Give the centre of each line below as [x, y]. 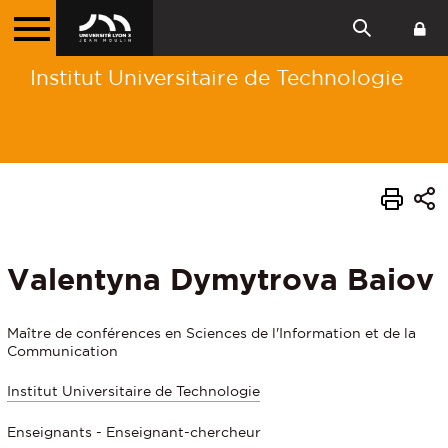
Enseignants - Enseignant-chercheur [134, 431]
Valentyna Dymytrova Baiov [220, 278]
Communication [62, 350]
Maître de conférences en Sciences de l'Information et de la [211, 332]
